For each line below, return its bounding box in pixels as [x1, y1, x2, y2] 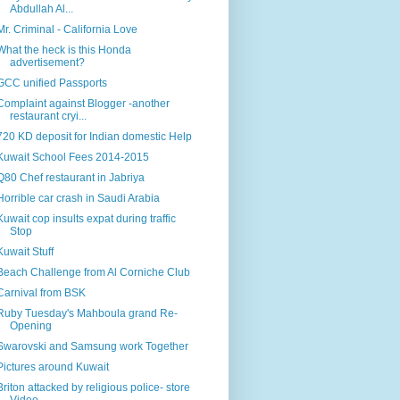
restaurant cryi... [9, 109, 87, 122]
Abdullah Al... [9, 2, 73, 15]
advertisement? [9, 55, 85, 69]
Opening [9, 319, 52, 332]
